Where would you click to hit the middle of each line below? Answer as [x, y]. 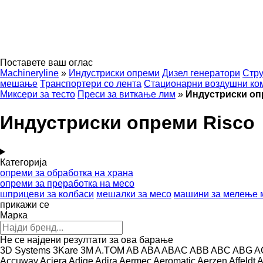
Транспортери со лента [91, 84]
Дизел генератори [201, 73]
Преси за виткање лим [127, 94]
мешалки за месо [134, 194]
